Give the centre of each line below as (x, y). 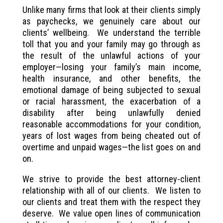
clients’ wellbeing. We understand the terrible (111, 32)
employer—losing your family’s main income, (111, 67)
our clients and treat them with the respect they (111, 202)
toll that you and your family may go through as (111, 44)
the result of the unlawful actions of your (111, 55)
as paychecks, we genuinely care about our (111, 21)
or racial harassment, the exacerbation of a (111, 101)
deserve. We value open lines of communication (111, 213)
